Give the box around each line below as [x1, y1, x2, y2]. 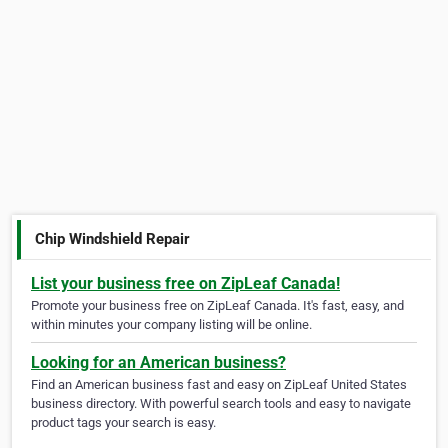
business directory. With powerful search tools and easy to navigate [31, 396, 411, 412]
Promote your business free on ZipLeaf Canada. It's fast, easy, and [31, 298, 404, 314]
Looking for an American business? [31, 353, 286, 373]
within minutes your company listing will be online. [31, 317, 312, 333]
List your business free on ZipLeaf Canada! [31, 274, 340, 294]
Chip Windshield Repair [35, 229, 191, 248]
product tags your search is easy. [31, 415, 216, 431]
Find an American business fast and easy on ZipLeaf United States [31, 377, 407, 393]
